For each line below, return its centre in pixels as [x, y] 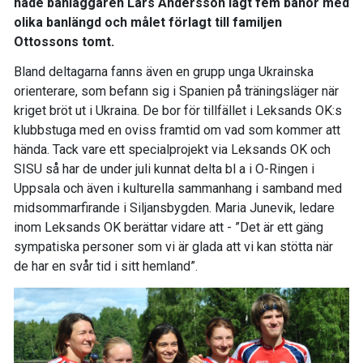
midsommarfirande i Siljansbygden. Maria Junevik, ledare [174, 208]
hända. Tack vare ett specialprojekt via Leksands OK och [172, 150]
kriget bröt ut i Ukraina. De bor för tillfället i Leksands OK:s [178, 111]
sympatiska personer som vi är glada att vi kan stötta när [173, 247]
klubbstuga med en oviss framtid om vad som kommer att [177, 130]
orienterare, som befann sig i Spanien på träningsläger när [176, 92]
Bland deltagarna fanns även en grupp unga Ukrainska [164, 72]
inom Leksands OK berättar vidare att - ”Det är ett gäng [169, 228]
